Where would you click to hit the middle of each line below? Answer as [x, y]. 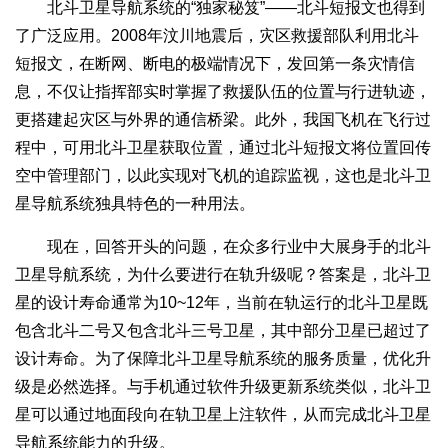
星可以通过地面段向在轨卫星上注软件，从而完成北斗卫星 [223, 414]
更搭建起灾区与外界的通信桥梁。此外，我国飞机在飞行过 [223, 119]
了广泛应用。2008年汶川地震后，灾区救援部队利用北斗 [217, 35]
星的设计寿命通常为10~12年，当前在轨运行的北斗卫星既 [221, 302]
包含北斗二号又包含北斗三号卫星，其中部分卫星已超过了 [223, 330]
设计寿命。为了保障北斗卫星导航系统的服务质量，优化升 [223, 358]
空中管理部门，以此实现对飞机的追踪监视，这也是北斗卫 [223, 175]
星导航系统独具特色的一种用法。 [135, 203]
